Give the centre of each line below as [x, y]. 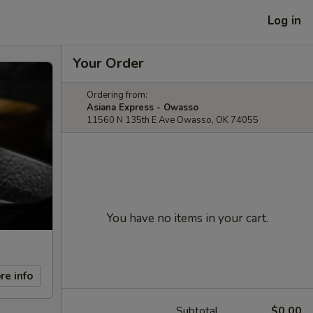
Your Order [108, 63]
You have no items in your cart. [187, 218]
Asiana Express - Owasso [143, 108]
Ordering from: [117, 95]
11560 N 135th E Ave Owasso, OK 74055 [173, 120]
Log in [284, 20]
